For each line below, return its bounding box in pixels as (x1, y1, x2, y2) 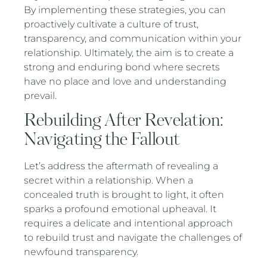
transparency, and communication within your (24, 32, 242, 44)
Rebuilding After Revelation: (24, 109, 223, 132)
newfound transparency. (24, 246, 139, 257)
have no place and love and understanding (24, 75, 227, 87)
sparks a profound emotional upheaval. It (24, 203, 217, 215)
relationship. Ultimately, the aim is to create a (24, 46, 234, 58)
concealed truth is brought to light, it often (24, 188, 225, 200)
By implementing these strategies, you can (24, 4, 226, 15)
